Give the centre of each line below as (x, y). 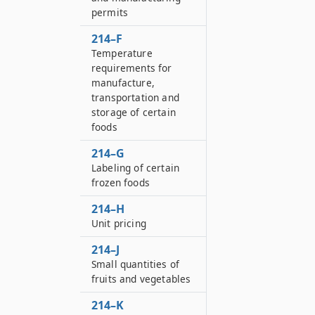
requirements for (132, 68)
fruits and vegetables (141, 279)
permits (110, 12)
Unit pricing (119, 223)
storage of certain (134, 112)
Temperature (122, 53)
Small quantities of (136, 264)
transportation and (135, 97)
